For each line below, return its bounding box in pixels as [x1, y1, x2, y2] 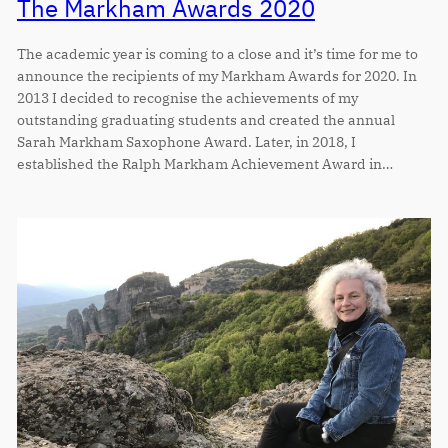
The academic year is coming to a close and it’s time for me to [16, 43, 418, 63]
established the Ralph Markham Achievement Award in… [16, 153, 393, 173]
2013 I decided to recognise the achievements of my [16, 87, 358, 107]
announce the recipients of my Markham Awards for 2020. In [16, 65, 417, 85]
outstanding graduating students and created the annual [16, 109, 395, 129]
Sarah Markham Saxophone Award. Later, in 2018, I [16, 131, 356, 151]
